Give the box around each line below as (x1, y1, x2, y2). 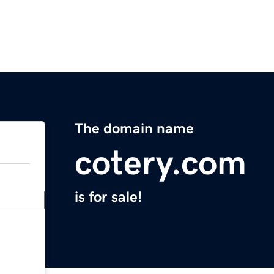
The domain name (75, 121, 194, 136)
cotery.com (75, 146, 246, 180)
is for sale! (75, 190, 142, 205)
